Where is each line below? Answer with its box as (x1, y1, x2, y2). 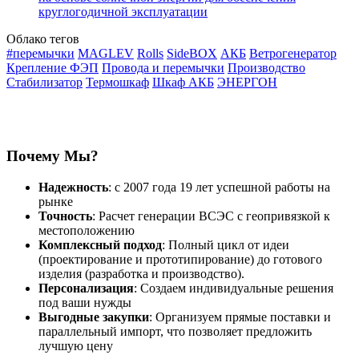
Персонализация (38, 281, 134, 296)
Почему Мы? (6, 147, 99, 165)
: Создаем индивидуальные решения (134, 281, 333, 296)
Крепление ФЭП (6, 60, 99, 75)
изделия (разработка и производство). (38, 267, 244, 281)
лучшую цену (38, 339, 113, 353)
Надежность (38, 180, 108, 195)
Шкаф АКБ (152, 75, 214, 89)
